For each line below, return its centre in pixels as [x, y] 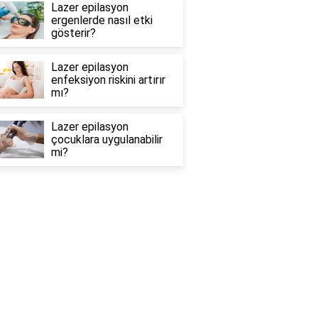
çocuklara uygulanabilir [106, 140]
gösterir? [73, 33]
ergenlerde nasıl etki [102, 21]
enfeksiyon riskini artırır [108, 80]
